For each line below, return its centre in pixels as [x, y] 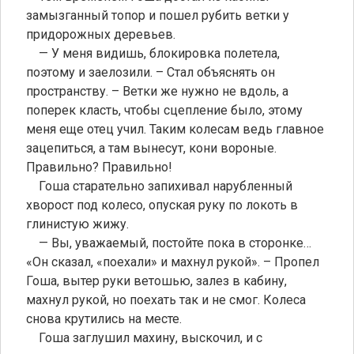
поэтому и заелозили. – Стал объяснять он [151, 72]
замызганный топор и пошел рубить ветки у [158, 15]
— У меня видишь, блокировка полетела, [153, 53]
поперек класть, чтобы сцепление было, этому [164, 110]
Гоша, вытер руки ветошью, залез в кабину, [156, 281]
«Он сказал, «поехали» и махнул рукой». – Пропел [173, 262]
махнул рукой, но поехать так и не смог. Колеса [166, 299]
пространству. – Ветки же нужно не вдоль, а [157, 91]
